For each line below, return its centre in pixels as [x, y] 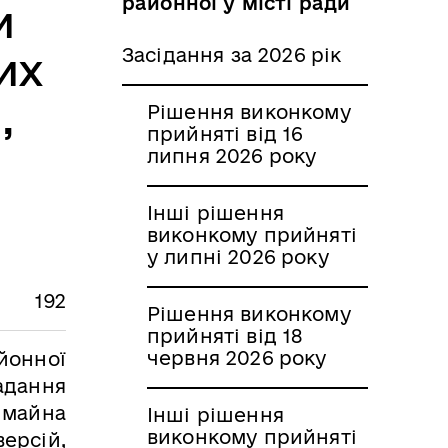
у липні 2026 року [238, 256]
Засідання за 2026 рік [232, 54]
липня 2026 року [232, 155]
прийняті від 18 [225, 335]
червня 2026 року [237, 357]
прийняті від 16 [225, 133]
